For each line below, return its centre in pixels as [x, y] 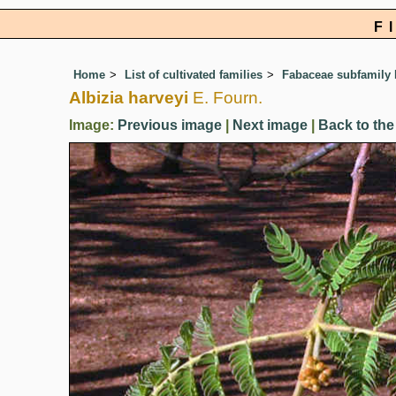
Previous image [170, 126]
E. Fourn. [225, 98]
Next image [270, 126]
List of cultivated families [194, 75]
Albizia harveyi [129, 98]
